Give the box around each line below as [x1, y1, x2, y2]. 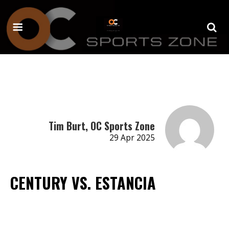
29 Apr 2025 [109, 132, 155, 143]
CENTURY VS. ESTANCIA [10, 171, 156, 194]
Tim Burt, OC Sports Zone [48, 118, 155, 133]
